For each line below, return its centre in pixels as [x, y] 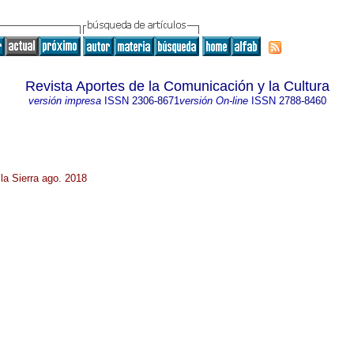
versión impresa [64, 101]
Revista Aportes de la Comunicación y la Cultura [177, 86]
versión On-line [213, 101]
